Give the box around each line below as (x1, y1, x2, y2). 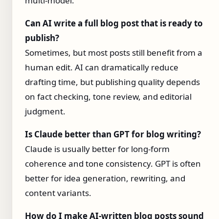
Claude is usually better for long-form (25, 143, 170, 155)
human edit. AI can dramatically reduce (25, 62, 178, 73)
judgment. (25, 106, 66, 117)
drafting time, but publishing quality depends (25, 76, 200, 88)
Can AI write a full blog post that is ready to (25, 18, 203, 29)
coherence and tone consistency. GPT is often (25, 158, 201, 170)
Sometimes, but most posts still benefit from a (25, 47, 202, 59)
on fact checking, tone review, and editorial (25, 91, 192, 103)
